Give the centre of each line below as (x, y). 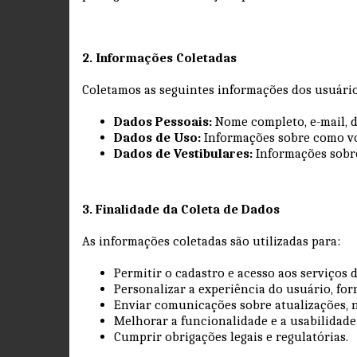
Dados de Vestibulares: (183, 153)
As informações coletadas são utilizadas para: (214, 241)
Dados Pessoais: (163, 121)
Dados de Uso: (157, 137)
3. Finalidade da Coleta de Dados (181, 209)
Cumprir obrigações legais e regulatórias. (234, 336)
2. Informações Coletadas (159, 57)
